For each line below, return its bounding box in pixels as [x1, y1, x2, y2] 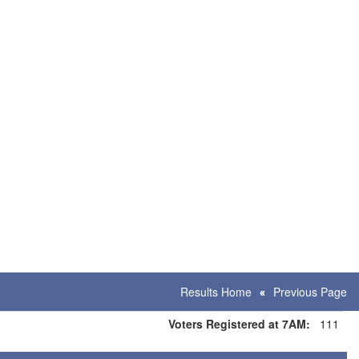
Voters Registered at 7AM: [168, 316, 310, 332]
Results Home [180, 284, 252, 300]
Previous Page [273, 284, 347, 300]
